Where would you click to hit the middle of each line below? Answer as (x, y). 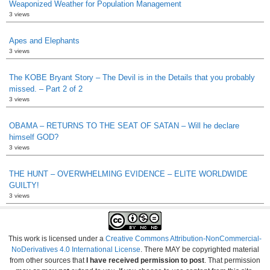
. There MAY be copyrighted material (199, 249)
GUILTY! (24, 185)
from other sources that (47, 260)
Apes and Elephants (44, 40)
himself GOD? (34, 137)
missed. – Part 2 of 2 (46, 89)
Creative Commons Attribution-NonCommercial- (184, 238)
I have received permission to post (144, 260)
